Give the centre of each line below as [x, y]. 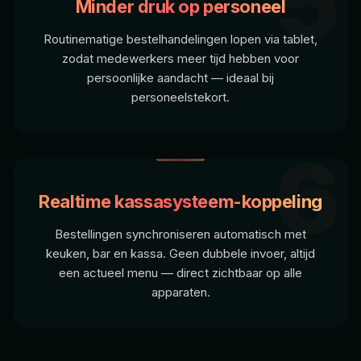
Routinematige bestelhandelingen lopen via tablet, [180, 39]
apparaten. [180, 293]
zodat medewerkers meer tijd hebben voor [180, 59]
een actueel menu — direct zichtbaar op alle [180, 273]
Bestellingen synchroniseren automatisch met [180, 234]
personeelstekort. [180, 98]
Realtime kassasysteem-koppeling [180, 202]
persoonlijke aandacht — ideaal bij [180, 78]
